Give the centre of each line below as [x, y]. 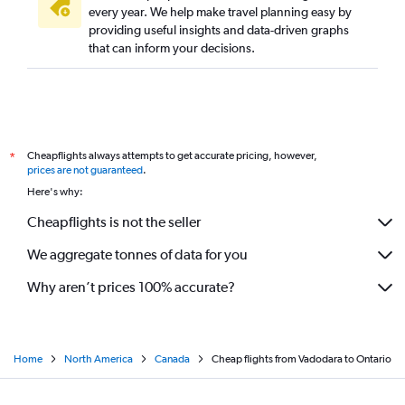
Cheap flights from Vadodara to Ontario [301, 358]
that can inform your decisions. [172, 47]
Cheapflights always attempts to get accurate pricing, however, [172, 155]
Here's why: [55, 191]
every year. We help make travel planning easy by [220, 11]
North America [99, 358]
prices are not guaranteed [85, 170]
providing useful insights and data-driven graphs [219, 29]
